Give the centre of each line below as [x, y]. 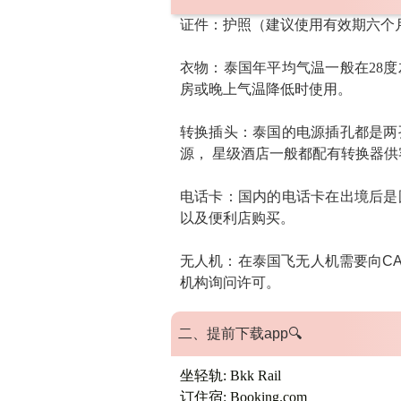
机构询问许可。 [230, 282]
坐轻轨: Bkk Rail [230, 375]
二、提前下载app [233, 333]
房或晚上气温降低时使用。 [265, 89]
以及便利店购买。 [237, 218]
